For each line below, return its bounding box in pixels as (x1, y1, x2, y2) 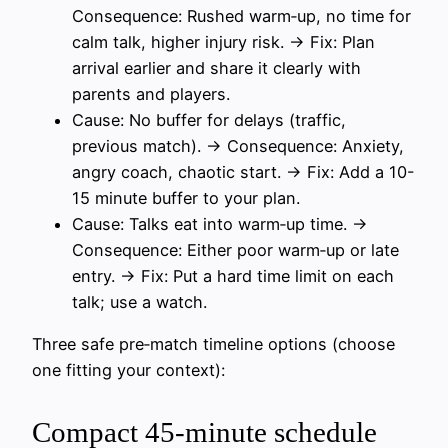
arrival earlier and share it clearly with (72, 57, 361, 78)
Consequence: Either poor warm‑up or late (72, 239, 399, 260)
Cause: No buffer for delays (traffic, (72, 109, 346, 130)
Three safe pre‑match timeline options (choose (32, 333, 395, 354)
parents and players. (72, 83, 230, 104)
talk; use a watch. (72, 291, 207, 312)
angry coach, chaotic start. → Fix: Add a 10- (72, 161, 415, 182)
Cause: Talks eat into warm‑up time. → (72, 213, 368, 234)
